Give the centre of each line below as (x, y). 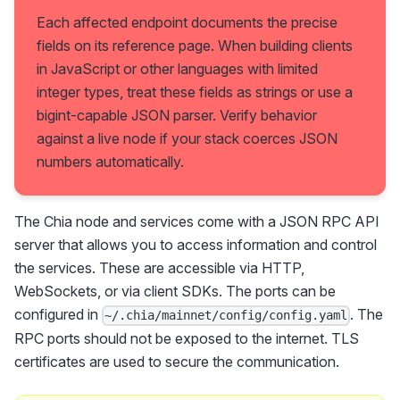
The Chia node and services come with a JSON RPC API (197, 222)
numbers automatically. (110, 162)
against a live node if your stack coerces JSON (187, 139)
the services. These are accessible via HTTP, (159, 268)
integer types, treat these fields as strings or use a (195, 92)
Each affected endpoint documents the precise (187, 23)
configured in (58, 315)
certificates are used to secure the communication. (177, 361)
